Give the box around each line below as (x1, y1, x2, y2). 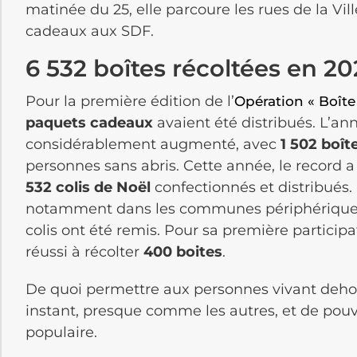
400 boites (143, 242, 222, 261)
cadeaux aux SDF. (25, 22, 154, 40)
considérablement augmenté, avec (25, 135, 280, 153)
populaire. (25, 323, 97, 341)
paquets (25, 113, 86, 131)
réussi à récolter (25, 242, 143, 261)
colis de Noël (56, 178, 151, 196)
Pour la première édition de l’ (25, 92, 234, 110)
